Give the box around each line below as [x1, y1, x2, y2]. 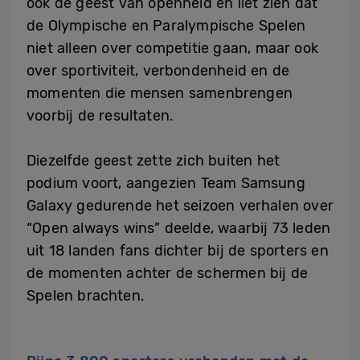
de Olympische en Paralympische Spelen [27, 16, 305, 35]
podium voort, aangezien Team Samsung [27, 174, 305, 192]
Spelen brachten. [27, 286, 145, 305]
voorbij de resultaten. [27, 106, 174, 125]
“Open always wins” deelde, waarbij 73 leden [27, 219, 331, 237]
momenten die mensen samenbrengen [27, 84, 292, 102]
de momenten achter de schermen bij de [27, 264, 309, 282]
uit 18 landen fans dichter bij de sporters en [27, 241, 329, 260]
